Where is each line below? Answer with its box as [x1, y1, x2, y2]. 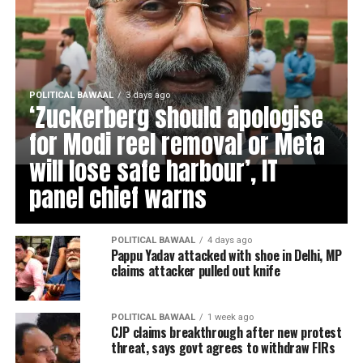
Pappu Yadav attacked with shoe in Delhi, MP [110, 246, 343, 265]
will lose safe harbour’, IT [28, 152, 278, 190]
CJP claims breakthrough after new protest [110, 322, 342, 342]
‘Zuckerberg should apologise [28, 99, 323, 136]
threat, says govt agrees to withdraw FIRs [110, 338, 335, 357]
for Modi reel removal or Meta [28, 126, 325, 163]
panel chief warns [28, 179, 207, 216]
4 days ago [207, 235, 252, 246]
